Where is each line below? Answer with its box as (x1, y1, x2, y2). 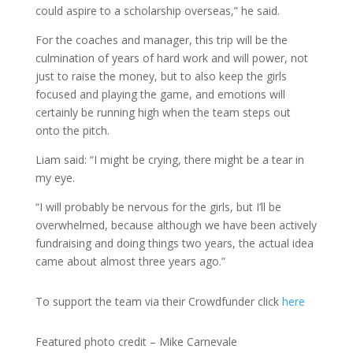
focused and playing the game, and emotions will (35, 86, 285, 102)
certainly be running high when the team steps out (35, 104, 291, 120)
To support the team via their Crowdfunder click (35, 293, 282, 309)
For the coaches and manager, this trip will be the (35, 32, 288, 47)
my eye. (35, 169, 75, 185)
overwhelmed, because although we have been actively (35, 217, 317, 232)
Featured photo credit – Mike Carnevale (35, 333, 237, 349)
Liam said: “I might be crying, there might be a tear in (35, 151, 304, 167)
